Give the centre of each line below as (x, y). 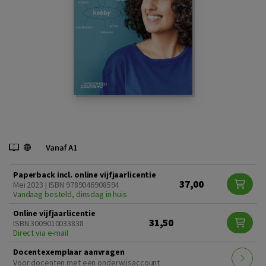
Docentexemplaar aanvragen (69, 251)
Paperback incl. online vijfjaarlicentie (85, 174)
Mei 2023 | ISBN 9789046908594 (66, 184)
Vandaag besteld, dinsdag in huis (70, 194)
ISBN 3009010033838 (48, 223)
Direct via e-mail (41, 232)
